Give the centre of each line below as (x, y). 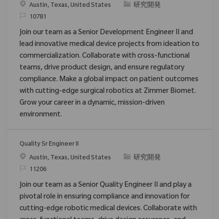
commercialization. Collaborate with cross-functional (105, 56)
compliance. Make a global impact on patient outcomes (109, 80)
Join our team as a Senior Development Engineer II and (106, 33)
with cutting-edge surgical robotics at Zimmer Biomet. (108, 92)
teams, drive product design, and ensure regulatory (102, 68)
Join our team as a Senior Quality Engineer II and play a (106, 186)
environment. (41, 115)
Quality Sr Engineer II (49, 144)
